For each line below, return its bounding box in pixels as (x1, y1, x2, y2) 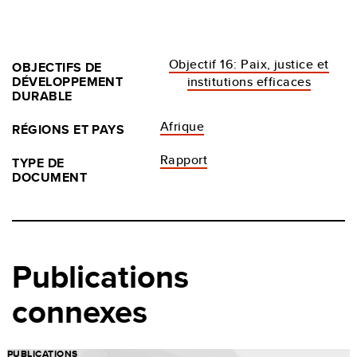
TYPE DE (12, 153, 65, 172)
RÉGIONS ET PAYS (12, 120, 125, 139)
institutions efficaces (186, 72, 312, 91)
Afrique (159, 116, 205, 135)
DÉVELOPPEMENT (12, 72, 124, 91)
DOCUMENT (12, 167, 88, 186)
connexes (12, 288, 147, 335)
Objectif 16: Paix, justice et (168, 54, 329, 73)
